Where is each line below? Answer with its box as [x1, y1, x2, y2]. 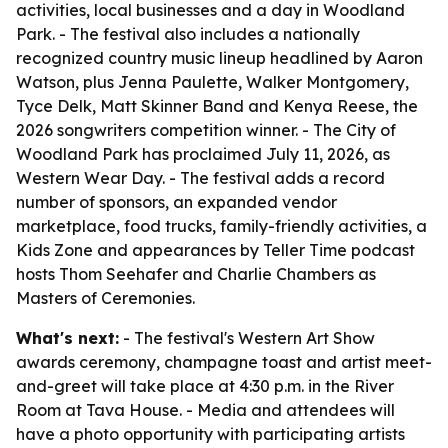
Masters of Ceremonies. [16, 288, 195, 308]
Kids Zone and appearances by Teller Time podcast [16, 240, 415, 260]
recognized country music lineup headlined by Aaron [16, 48, 423, 68]
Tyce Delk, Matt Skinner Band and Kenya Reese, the [16, 96, 418, 116]
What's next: [16, 328, 119, 348]
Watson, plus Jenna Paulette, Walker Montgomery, [16, 72, 409, 92]
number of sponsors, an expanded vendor [16, 192, 337, 212]
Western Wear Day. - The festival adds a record [16, 168, 385, 188]
